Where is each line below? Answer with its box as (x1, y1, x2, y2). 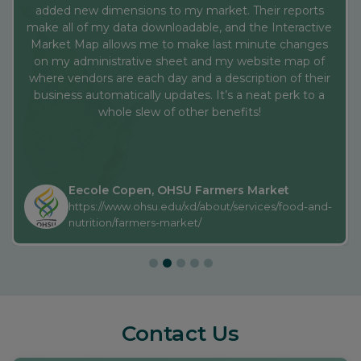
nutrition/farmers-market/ (68, 104, 201, 118)
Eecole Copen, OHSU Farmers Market (68, 71, 289, 86)
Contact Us (122, 209, 239, 235)
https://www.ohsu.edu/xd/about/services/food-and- (68, 88, 332, 102)
